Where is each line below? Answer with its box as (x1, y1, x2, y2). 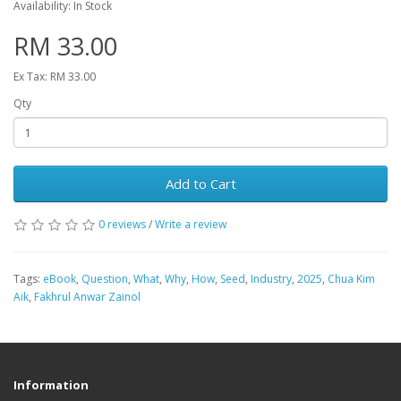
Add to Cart (165, 175, 236, 192)
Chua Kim (328, 271, 375, 286)
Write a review (155, 217, 226, 232)
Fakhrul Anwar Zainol (34, 289, 141, 304)
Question (81, 271, 128, 286)
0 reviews (98, 217, 146, 232)
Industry (251, 271, 292, 286)
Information (13, 377, 89, 393)
